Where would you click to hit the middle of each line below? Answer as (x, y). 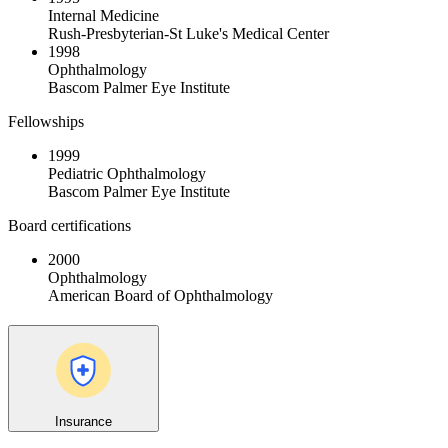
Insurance (83, 421)
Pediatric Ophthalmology (127, 174)
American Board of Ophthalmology (160, 296)
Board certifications (69, 226)
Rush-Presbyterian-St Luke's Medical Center (188, 34)
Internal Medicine (103, 16)
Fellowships (46, 122)
